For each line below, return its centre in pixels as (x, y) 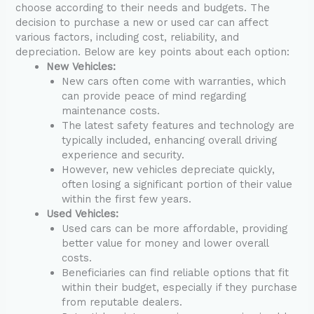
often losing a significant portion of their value (177, 185)
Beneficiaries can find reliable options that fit (176, 273)
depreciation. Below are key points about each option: (153, 52)
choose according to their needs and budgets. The (143, 8)
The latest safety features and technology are (178, 126)
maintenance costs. (111, 111)
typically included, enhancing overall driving (170, 141)
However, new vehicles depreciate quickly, (169, 170)
